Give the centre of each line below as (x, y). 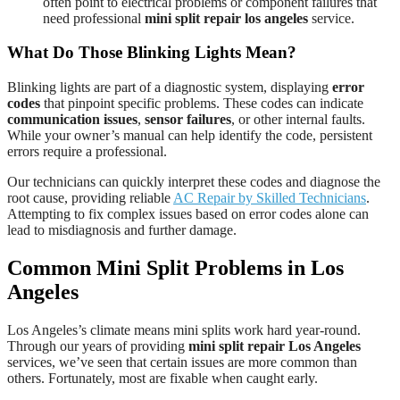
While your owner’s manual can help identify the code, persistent (190, 135)
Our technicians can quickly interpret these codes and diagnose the (194, 181)
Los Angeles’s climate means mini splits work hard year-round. (184, 329)
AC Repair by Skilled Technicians (270, 197)
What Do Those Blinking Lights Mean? (152, 53)
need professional (94, 18)
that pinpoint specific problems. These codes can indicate (202, 103)
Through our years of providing (98, 346)
